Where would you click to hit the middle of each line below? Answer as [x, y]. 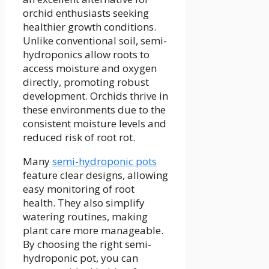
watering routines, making [85, 217]
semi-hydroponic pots [104, 162]
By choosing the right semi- [87, 244]
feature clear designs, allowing [95, 175]
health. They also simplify [84, 203]
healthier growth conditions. [89, 27]
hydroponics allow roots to [86, 55]
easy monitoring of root [79, 189]
